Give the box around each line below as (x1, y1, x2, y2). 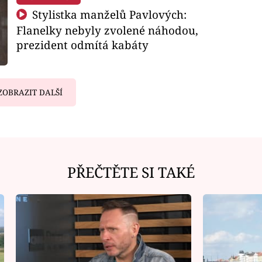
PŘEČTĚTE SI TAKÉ (67, 162, 195, 182)
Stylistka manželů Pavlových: (29, 6, 187, 22)
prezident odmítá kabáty (16, 37, 149, 52)
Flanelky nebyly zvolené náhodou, (16, 22, 198, 37)
